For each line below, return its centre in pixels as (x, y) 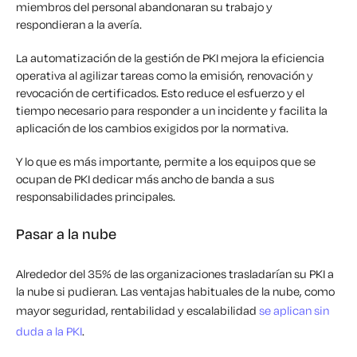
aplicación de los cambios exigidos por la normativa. (153, 128)
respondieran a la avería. (80, 25)
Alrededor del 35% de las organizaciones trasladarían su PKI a (175, 274)
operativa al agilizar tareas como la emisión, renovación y (165, 76)
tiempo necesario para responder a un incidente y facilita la (172, 111)
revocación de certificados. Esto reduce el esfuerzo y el (160, 93)
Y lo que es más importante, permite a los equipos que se (166, 162)
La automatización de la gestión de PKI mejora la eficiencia (170, 58)
